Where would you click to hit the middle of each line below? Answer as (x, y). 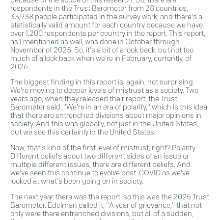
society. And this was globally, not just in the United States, (104, 124)
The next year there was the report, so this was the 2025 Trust (110, 197)
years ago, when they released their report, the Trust (94, 99)
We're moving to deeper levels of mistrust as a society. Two (104, 91)
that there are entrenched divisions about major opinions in (106, 116)
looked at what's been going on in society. (77, 181)
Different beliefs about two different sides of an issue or (100, 156)
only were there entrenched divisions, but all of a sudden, (102, 214)
